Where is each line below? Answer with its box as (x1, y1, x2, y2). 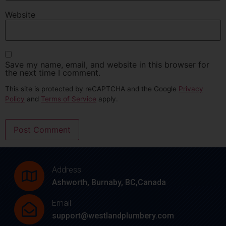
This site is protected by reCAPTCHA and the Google (5, 85, 179, 93)
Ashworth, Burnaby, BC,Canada (52, 177, 166, 187)
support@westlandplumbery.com (52, 210, 174, 220)
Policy (5, 95, 25, 103)
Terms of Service (41, 95, 96, 103)
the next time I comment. (5, 67, 100, 78)
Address (52, 164, 81, 175)
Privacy (179, 85, 203, 93)
